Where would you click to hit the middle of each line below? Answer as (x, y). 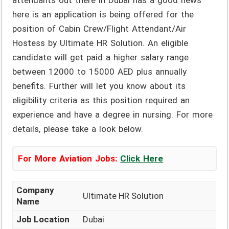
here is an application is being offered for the (103, 15)
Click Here (142, 159)
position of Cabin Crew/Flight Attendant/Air (99, 29)
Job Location (43, 220)
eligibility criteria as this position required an (101, 100)
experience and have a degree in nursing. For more (113, 115)
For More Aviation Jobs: (68, 159)
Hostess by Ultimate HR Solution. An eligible (100, 43)
